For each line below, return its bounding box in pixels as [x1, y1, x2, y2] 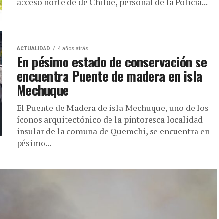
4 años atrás [58, 45, 88, 52]
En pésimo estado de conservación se [17, 51, 207, 71]
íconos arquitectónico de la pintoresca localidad [17, 113, 203, 125]
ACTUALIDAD [17, 45, 50, 52]
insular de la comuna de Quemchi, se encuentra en [17, 125, 210, 137]
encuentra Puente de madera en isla [17, 66, 202, 86]
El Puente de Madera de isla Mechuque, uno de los [17, 102, 209, 113]
